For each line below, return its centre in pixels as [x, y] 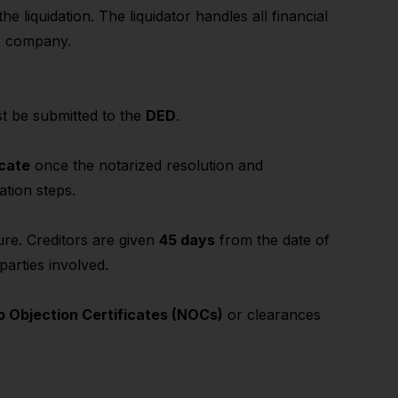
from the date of [272, 240]
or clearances [272, 314]
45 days [187, 240]
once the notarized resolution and [147, 165]
